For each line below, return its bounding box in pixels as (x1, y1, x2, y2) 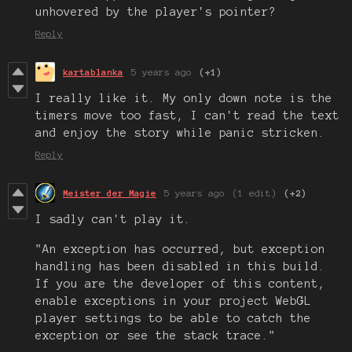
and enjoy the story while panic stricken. (35, 126, 325, 139)
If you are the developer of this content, (35, 277, 325, 290)
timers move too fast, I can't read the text (35, 108, 339, 122)
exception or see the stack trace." (35, 328, 276, 342)
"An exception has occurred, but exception (35, 242, 325, 255)
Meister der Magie (63, 187, 156, 198)
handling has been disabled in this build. (35, 259, 325, 273)
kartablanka (63, 66, 123, 77)
